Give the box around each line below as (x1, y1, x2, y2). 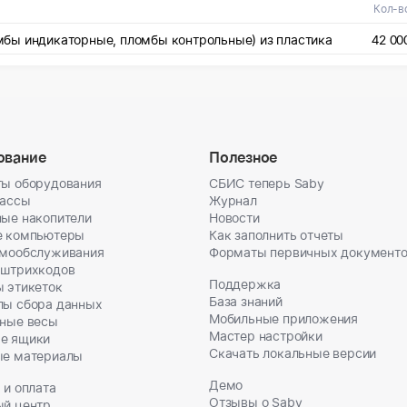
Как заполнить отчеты (209, 227, 344, 243)
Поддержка (209, 276, 282, 292)
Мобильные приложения (209, 311, 359, 326)
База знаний (209, 293, 283, 309)
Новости (209, 210, 260, 225)
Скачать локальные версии (209, 345, 377, 361)
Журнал (209, 193, 257, 208)
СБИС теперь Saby (209, 175, 324, 191)
